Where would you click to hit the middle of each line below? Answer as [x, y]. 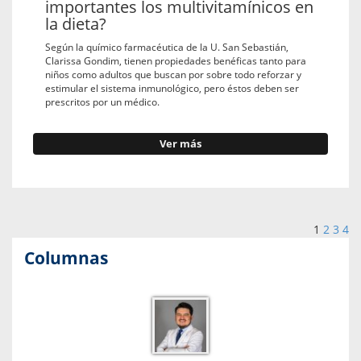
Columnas [66, 257]
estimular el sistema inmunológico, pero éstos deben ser [172, 87]
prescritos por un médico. [102, 101]
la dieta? [76, 23]
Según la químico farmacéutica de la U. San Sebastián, [167, 46]
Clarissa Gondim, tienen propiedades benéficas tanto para [176, 60]
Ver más [180, 143]
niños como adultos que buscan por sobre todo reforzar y [173, 74]
